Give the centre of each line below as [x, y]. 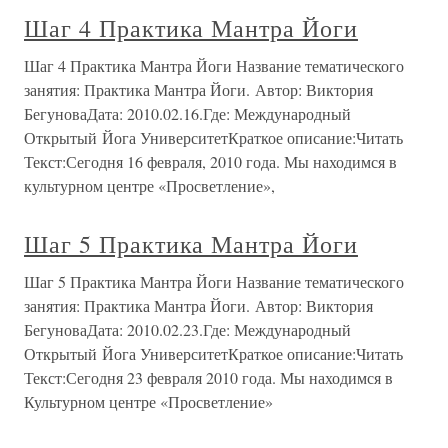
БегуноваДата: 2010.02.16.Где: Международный [187, 113]
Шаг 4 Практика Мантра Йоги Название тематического [214, 65]
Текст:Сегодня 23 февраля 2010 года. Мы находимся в [208, 377]
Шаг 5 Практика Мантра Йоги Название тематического [214, 281]
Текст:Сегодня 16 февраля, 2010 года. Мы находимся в [210, 161]
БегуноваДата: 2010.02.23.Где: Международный [187, 329]
